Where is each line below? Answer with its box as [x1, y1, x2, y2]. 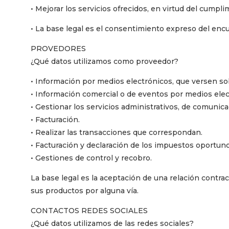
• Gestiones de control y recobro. [31, 153, 152, 163]
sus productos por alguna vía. [31, 186, 139, 195]
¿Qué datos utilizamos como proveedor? [31, 56, 178, 66]
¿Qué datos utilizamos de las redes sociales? [31, 218, 194, 228]
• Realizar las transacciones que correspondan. [31, 127, 202, 137]
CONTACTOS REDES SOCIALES [31, 205, 148, 215]
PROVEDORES [31, 43, 86, 53]
